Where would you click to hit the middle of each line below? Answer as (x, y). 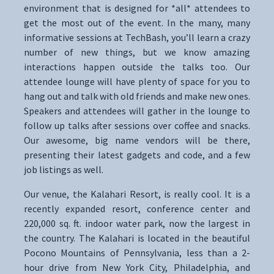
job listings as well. (64, 170)
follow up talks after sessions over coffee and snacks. (137, 126)
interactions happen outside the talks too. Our (137, 67)
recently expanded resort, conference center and (137, 209)
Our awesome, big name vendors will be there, (137, 140)
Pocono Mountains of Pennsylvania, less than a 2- (137, 253)
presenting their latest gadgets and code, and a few (137, 155)
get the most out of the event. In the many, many (137, 23)
